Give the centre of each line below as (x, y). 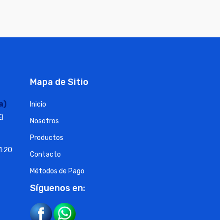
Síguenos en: (58, 188)
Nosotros (44, 121)
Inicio (38, 104)
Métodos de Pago (57, 171)
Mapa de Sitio (59, 82)
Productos (47, 137)
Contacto (45, 154)
